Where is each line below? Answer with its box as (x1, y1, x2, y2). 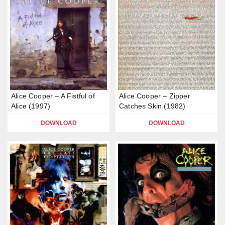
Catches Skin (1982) (119, 102, 186, 110)
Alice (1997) (11, 102, 51, 110)
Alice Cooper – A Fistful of (11, 92, 95, 100)
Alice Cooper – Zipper (119, 92, 190, 100)
